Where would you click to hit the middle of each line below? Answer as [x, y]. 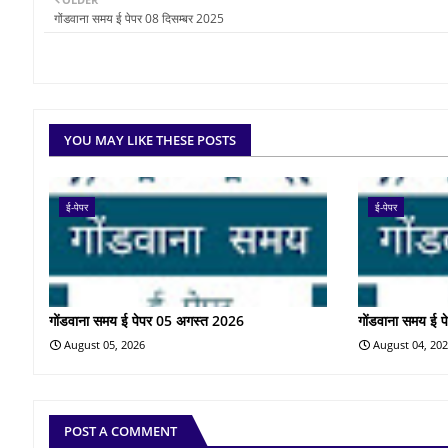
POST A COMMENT [120, 430]
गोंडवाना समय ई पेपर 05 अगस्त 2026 [146, 320]
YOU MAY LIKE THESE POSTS [150, 140]
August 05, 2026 [104, 344]
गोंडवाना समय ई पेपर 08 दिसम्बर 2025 [139, 18]
